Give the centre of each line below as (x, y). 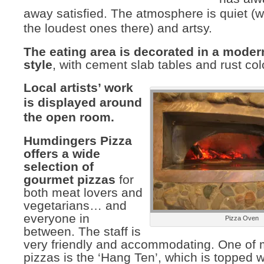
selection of (59, 167)
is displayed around (83, 103)
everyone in (57, 219)
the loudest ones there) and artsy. (118, 28)
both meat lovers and (83, 193)
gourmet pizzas (70, 180)
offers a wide (62, 154)
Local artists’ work (78, 88)
